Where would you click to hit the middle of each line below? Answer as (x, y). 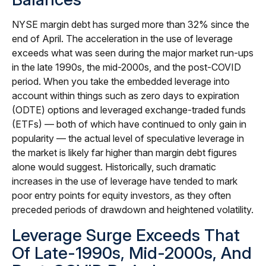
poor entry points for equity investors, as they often (121, 195)
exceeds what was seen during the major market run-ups (133, 53)
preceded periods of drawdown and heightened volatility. (133, 209)
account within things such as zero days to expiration (126, 95)
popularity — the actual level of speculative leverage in (128, 138)
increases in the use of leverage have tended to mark (125, 181)
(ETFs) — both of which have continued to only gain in (129, 124)
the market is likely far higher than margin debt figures (124, 152)
